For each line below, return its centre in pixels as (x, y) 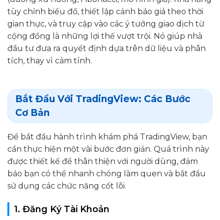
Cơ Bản (32, 113)
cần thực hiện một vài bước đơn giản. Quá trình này (108, 149)
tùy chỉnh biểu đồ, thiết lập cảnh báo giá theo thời (105, 11)
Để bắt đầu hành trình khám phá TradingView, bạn (107, 137)
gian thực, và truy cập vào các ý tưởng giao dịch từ (106, 24)
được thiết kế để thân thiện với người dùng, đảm (103, 162)
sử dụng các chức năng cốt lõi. (67, 186)
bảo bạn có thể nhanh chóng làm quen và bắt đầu (107, 174)
